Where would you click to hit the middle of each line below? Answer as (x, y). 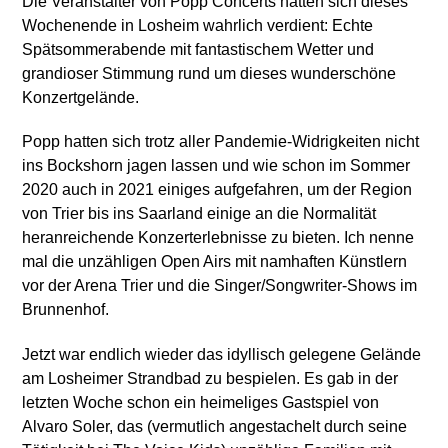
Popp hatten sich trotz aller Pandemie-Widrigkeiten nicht (221, 142)
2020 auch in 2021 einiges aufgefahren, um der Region (217, 190)
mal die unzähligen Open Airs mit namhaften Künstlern (215, 262)
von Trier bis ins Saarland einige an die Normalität (199, 214)
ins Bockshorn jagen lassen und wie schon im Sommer (216, 166)
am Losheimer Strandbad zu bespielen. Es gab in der (210, 379)
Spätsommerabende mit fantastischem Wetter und (198, 49)
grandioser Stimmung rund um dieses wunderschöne (209, 73)
